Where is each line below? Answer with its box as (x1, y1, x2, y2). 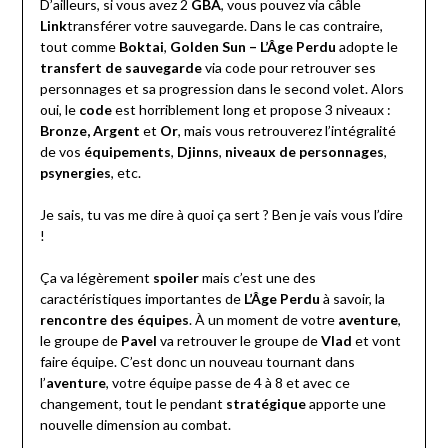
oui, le (39, 101, 79, 119)
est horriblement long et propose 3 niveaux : (111, 101, 391, 119)
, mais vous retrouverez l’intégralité (177, 122, 396, 140)
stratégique (225, 395, 306, 413)
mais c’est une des (198, 269, 316, 287)
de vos (39, 143, 84, 161)
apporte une (305, 395, 386, 413)
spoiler (152, 269, 199, 287)
